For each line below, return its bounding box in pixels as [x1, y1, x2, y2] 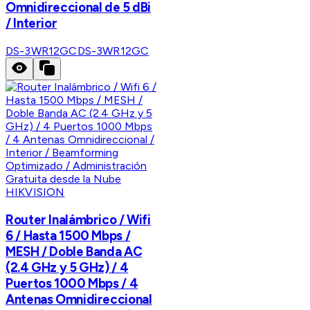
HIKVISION [6, 185, 65, 199]
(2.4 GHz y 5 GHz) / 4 [6, 259, 129, 275]
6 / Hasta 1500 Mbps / [6, 227, 131, 244]
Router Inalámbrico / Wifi [6, 211, 151, 228]
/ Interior [6, 15, 57, 32]
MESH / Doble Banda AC [6, 243, 143, 259]
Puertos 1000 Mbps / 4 [6, 275, 138, 291]
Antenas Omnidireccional [6, 291, 152, 307]
